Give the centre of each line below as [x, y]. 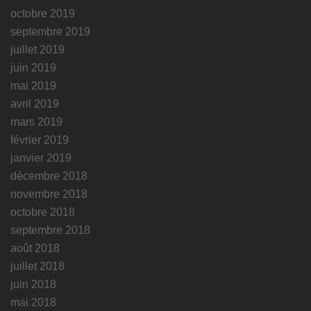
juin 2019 [33, 67]
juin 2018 [33, 284]
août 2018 [35, 248]
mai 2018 [33, 302]
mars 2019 [36, 121]
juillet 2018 [37, 266]
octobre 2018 [43, 212]
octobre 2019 [43, 13]
